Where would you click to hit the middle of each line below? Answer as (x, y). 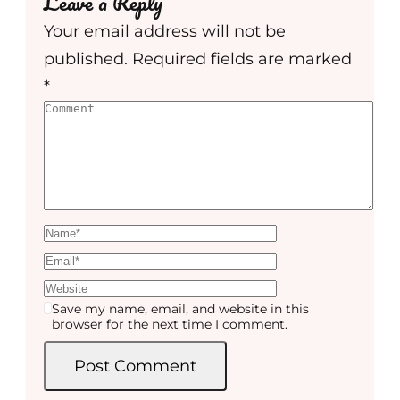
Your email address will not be (165, 32)
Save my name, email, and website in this (181, 309)
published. (86, 59)
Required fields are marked (242, 59)
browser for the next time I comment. (170, 325)
